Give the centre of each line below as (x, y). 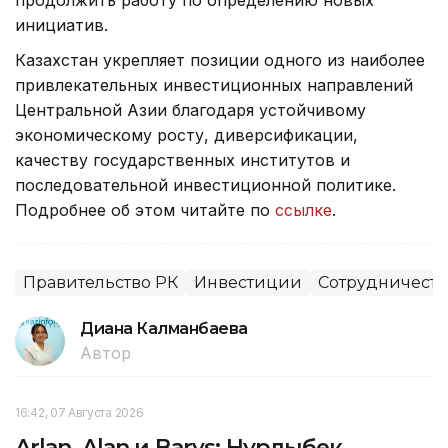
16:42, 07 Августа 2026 (79, 412)
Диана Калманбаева (164, 328)
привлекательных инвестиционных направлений (214, 84)
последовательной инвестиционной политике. (205, 184)
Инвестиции (248, 282)
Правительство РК (100, 282)
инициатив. (61, 24)
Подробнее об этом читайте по (145, 209)
